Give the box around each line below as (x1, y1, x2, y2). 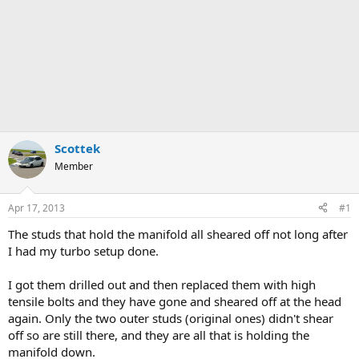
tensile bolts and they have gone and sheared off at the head (8, 292, 341, 309)
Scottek (54, 140, 100, 156)
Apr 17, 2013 (8, 200, 65, 215)
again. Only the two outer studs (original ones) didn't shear (8, 309, 333, 326)
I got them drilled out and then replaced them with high (8, 276, 316, 292)
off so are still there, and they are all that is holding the (8, 326, 309, 343)
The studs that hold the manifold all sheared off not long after (8, 225, 348, 242)
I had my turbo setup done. (8, 242, 159, 259)
